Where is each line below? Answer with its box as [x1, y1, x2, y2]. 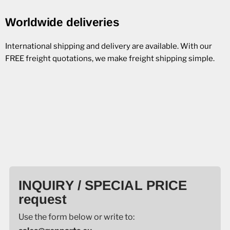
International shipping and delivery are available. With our [5, 42, 212, 51]
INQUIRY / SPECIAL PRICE [18, 178, 187, 193]
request [18, 191, 67, 207]
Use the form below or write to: [18, 212, 135, 222]
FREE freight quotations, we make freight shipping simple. [5, 54, 215, 63]
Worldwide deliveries [5, 16, 120, 29]
